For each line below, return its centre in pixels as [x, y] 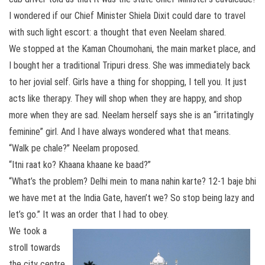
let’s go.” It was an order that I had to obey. [89, 214]
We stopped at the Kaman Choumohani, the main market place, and [132, 49]
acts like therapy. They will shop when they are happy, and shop [125, 98]
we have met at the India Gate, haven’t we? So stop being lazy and [132, 198]
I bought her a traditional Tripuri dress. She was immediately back [130, 65]
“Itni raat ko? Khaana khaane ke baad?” [80, 165]
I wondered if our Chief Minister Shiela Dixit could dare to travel [127, 16]
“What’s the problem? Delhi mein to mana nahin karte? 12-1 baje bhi [132, 181]
